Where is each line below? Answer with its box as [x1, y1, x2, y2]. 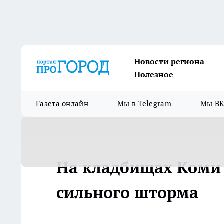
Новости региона [134, 56, 204, 66]
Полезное [134, 69, 173, 79]
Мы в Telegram [117, 99, 171, 108]
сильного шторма [56, 182, 198, 203]
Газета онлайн [36, 99, 88, 108]
